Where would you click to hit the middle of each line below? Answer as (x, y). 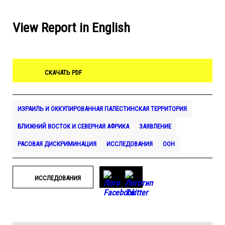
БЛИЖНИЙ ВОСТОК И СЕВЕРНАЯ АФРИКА (73, 126)
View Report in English (71, 27)
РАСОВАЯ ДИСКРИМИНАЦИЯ (57, 144)
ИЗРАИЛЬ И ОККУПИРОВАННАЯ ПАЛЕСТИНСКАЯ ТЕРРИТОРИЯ (102, 109)
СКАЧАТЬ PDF (63, 73)
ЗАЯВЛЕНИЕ (155, 126)
